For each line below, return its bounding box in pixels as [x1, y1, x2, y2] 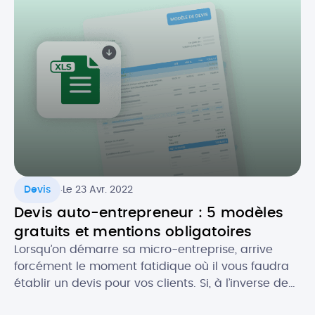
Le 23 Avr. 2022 [62, 184, 133, 195]
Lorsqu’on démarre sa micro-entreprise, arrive [14, 243, 273, 255]
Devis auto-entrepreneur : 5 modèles [14, 205, 284, 220]
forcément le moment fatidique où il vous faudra [14, 260, 289, 272]
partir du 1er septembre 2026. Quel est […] [14, 8, 252, 20]
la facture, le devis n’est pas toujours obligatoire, [14, 294, 286, 306]
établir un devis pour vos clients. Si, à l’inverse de [14, 277, 288, 289]
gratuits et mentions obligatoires [14, 224, 252, 239]
